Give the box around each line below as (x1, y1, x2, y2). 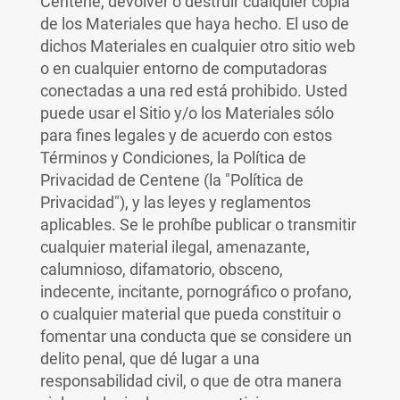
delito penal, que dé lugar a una (39, 349, 260, 368)
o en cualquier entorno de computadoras (39, 59, 327, 78)
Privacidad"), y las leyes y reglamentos (39, 193, 311, 212)
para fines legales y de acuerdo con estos (39, 126, 332, 145)
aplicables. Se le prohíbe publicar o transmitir (39, 215, 356, 234)
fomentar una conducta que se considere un (39, 327, 352, 346)
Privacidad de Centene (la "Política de (39, 171, 304, 189)
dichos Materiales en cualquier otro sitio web (39, 37, 355, 55)
